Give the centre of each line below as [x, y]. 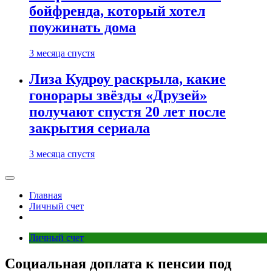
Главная [46, 195]
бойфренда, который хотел [117, 11]
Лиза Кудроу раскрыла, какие [127, 79]
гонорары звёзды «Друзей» [118, 96]
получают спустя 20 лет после [127, 112]
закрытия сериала [90, 128]
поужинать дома [83, 28]
